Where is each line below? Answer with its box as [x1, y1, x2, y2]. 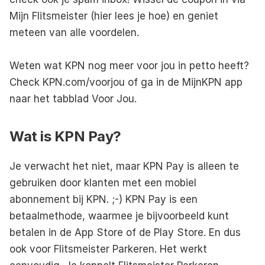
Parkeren [112, 243, 154, 255]
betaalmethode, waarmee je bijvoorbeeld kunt [9, 209, 229, 222]
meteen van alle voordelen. [9, 26, 142, 38]
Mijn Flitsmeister [9, 9, 88, 22]
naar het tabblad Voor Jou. [9, 92, 140, 105]
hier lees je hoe [94, 9, 166, 22]
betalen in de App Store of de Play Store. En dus [9, 226, 241, 238]
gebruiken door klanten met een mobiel [9, 176, 196, 189]
